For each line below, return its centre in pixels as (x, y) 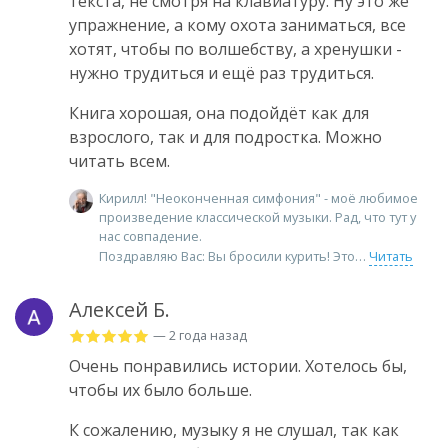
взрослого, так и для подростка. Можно (225, 136)
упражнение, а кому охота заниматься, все (237, 24)
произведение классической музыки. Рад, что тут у (257, 216)
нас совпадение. (150, 235)
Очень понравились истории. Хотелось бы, (238, 366)
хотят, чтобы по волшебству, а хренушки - (235, 48)
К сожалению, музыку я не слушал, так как (234, 430)
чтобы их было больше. (160, 390)
